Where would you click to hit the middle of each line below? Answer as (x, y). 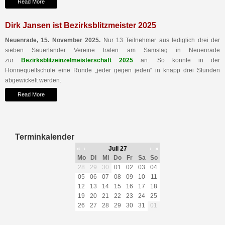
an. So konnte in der (177, 61)
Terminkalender (45, 137)
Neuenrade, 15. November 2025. (53, 40)
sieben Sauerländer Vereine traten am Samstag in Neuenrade (113, 50)
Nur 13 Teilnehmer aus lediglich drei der (160, 40)
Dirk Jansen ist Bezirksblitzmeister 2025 (81, 26)
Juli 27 (118, 149)
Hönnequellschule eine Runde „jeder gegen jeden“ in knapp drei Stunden (113, 71)
